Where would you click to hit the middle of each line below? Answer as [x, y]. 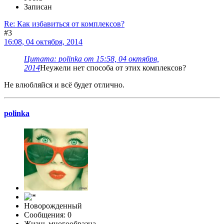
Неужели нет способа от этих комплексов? [113, 67]
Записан [38, 6]
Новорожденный [53, 206]
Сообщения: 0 [48, 215]
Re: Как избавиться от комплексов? [64, 23]
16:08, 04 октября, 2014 [43, 41]
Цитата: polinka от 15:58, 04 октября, [91, 58]
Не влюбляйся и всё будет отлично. [64, 84]
